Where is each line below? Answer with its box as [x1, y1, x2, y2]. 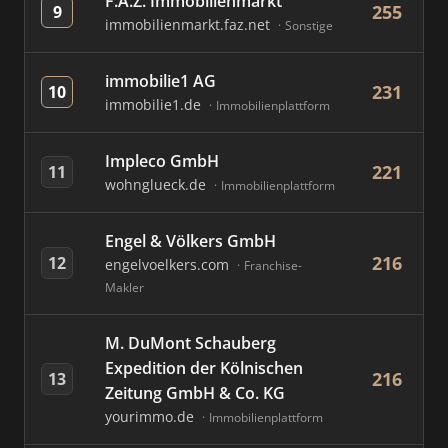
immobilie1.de [105, 95, 205, 114]
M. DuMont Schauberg [105, 332, 276, 354]
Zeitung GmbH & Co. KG [105, 382, 285, 404]
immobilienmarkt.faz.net [105, 15, 274, 34]
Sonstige [285, 17, 333, 34]
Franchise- [244, 257, 302, 274]
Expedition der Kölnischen [105, 357, 303, 379]
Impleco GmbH [105, 150, 219, 172]
